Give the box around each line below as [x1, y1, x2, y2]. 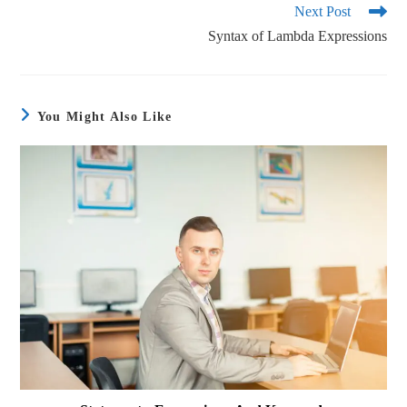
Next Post [293, 3, 351, 19]
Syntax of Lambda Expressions [207, 27, 387, 44]
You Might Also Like [36, 109, 173, 124]
